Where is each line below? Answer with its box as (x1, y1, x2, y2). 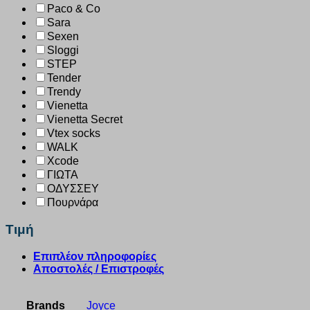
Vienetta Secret (47, 113, 122, 126)
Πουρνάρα (47, 197, 98, 209)
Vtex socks (47, 127, 100, 140)
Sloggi (47, 44, 79, 57)
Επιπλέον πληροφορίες (33, 250, 156, 262)
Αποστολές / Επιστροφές (33, 262, 164, 275)
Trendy (47, 86, 81, 98)
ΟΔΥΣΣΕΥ (47, 183, 99, 195)
